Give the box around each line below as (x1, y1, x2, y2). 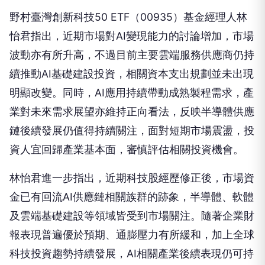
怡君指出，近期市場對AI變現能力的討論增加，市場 (9, 10, 254, 23)
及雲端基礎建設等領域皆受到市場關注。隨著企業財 (9, 190, 254, 203)
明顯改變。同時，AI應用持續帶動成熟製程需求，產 (9, 67, 254, 80)
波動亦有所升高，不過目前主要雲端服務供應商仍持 (9, 29, 254, 42)
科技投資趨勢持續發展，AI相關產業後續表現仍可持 (9, 228, 254, 241)
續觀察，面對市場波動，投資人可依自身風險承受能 (9, 247, 254, 260)
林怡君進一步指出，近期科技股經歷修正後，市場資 (9, 152, 254, 165)
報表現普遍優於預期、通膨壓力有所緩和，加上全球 (9, 209, 254, 222)
